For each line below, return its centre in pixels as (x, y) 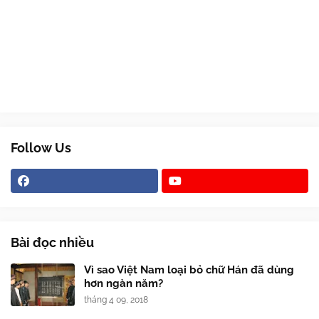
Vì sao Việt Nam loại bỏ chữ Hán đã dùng (189, 270)
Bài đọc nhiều (52, 242)
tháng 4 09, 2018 (116, 300)
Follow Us (41, 148)
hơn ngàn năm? (124, 283)
